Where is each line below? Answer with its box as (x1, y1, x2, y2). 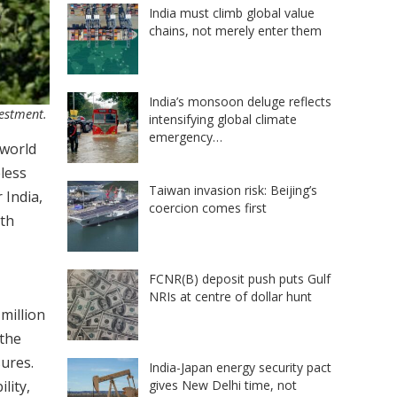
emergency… (149, 128, 222, 145)
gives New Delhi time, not (149, 376, 297, 393)
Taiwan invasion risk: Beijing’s (149, 181, 317, 198)
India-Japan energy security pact (149, 358, 331, 376)
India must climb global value (149, 4, 315, 21)
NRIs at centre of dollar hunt (149, 287, 312, 305)
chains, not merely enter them (149, 21, 322, 39)
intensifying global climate (149, 110, 297, 128)
